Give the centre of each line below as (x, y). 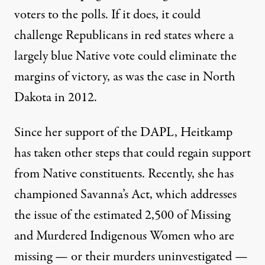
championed (46, 195)
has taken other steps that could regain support (132, 153)
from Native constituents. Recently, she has (124, 174)
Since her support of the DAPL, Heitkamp (123, 133)
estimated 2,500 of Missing (162, 216)
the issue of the (52, 216)
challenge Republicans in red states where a (124, 36)
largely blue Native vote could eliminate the (125, 56)
